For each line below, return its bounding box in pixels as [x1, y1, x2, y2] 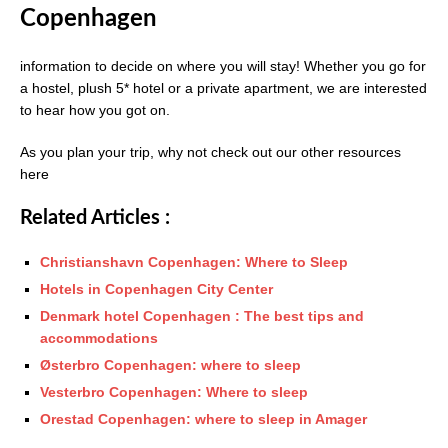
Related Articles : [20, 207, 170, 228]
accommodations [40, 329, 158, 346]
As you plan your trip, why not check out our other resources [20, 143, 401, 160]
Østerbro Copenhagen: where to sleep [40, 356, 301, 373]
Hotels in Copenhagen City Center [40, 280, 273, 297]
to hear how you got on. [20, 101, 170, 118]
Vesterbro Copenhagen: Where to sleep [40, 383, 308, 400]
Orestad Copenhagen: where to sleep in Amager [40, 410, 367, 427]
